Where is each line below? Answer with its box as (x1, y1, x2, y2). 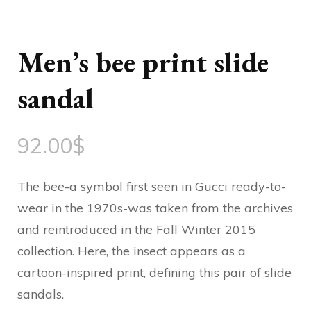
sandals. (17, 286, 64, 302)
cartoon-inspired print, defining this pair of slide (17, 264, 292, 280)
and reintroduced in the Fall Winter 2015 (17, 221, 255, 237)
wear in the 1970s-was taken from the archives (17, 200, 293, 216)
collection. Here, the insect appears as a (17, 243, 246, 259)
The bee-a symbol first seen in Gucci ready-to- (17, 178, 286, 194)
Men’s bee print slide (17, 43, 269, 81)
